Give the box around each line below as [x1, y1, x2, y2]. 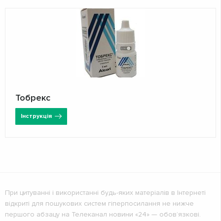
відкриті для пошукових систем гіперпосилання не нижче [5, 199, 194, 208]
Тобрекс [15, 92, 50, 103]
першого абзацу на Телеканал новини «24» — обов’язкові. [5, 210, 201, 219]
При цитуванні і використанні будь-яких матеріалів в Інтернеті [5, 188, 206, 197]
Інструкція [21, 112, 52, 120]
